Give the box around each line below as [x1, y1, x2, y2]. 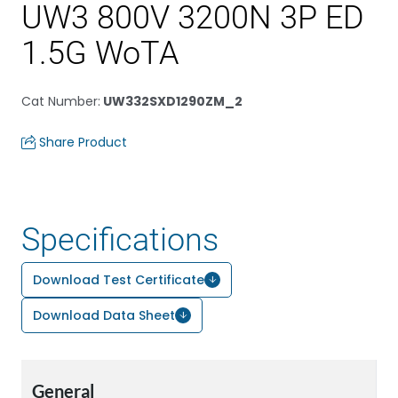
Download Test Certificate [33, 271, 204, 289]
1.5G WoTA [21, 35, 179, 72]
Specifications [21, 221, 219, 259]
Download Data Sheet [33, 306, 175, 324]
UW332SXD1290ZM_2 [100, 92, 243, 110]
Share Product [39, 133, 127, 151]
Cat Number [21, 92, 98, 110]
